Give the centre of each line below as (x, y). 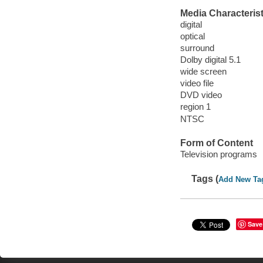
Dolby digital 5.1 (210, 60)
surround (197, 48)
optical (192, 36)
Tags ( (205, 178)
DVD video (201, 95)
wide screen (203, 72)
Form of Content (216, 143)
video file (197, 83)
